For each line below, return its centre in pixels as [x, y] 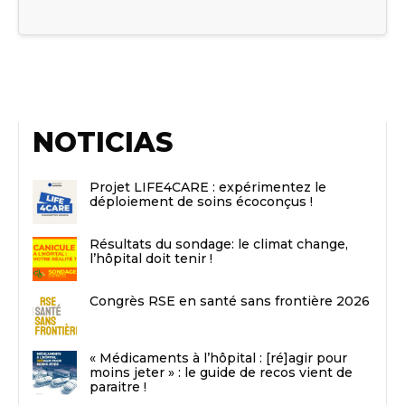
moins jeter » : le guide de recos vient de [221, 372]
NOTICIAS [103, 142]
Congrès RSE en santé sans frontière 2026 [230, 301]
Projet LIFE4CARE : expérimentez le [208, 187]
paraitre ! [118, 386]
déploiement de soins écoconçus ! [201, 201]
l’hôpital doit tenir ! [153, 258]
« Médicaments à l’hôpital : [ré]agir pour [218, 358]
